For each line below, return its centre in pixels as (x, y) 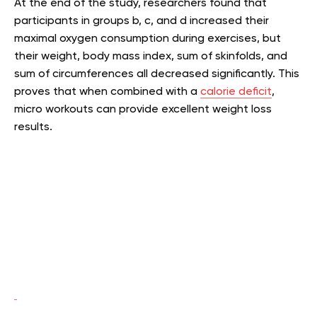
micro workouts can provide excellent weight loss (143, 109)
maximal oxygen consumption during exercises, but (148, 39)
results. (33, 127)
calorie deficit (236, 92)
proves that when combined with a (107, 92)
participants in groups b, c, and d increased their (142, 21)
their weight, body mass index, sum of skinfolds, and (151, 56)
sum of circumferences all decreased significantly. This (157, 74)
